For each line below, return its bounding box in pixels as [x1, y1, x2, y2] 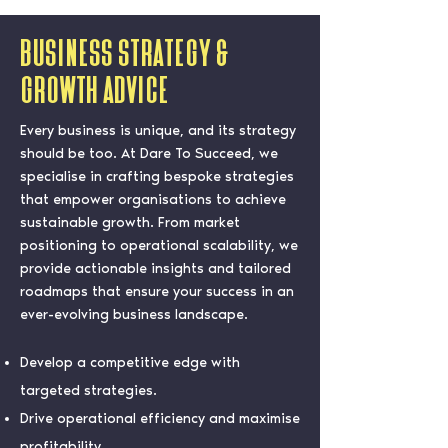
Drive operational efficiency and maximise [20, 410, 300, 427]
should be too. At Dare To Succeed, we [20, 145, 278, 162]
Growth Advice [20, 76, 169, 104]
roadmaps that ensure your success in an [20, 283, 294, 300]
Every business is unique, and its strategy [20, 122, 296, 139]
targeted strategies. [20, 382, 157, 399]
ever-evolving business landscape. [20, 306, 248, 323]
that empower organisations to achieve [20, 191, 286, 208]
